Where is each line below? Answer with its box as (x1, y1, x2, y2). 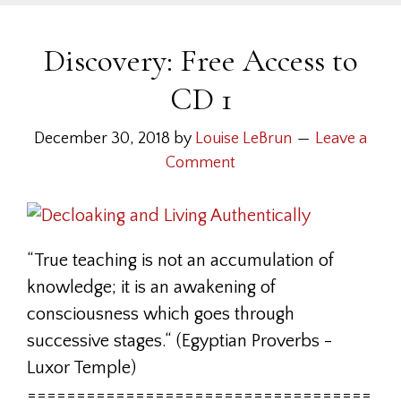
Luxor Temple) (27, 358, 136, 378)
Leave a (315, 130, 367, 148)
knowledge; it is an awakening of (27, 277, 276, 297)
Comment (166, 154, 235, 172)
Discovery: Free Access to (43, 41, 358, 80)
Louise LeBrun (195, 130, 292, 148)
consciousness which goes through (27, 304, 294, 324)
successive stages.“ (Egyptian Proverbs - (27, 331, 332, 351)
